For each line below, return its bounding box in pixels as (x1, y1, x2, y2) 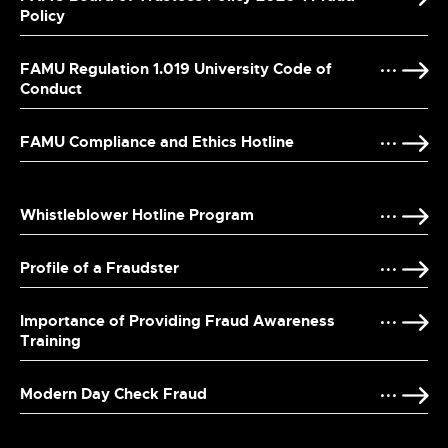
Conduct (20, 79, 82, 100)
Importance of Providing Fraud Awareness (20, 311, 335, 332)
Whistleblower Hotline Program (20, 205, 254, 226)
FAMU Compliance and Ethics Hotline (20, 132, 294, 153)
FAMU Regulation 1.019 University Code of (20, 59, 332, 80)
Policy (20, 6, 65, 27)
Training (20, 331, 81, 352)
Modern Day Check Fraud (20, 384, 207, 405)
